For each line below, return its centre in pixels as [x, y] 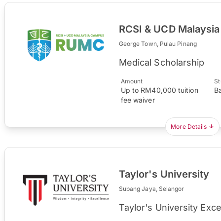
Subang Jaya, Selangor [151, 188]
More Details [189, 126]
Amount [132, 81]
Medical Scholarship [162, 62]
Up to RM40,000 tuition [159, 90]
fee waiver [138, 100]
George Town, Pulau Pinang [158, 43]
